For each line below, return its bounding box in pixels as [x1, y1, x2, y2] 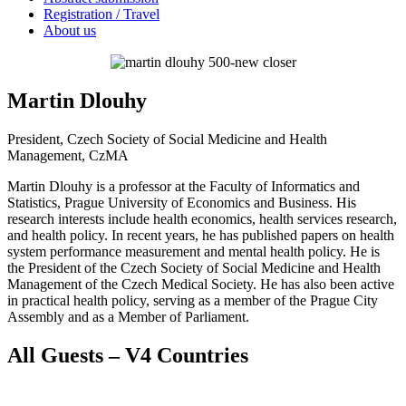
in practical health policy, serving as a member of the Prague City [7, 292, 378, 308]
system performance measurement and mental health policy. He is [7, 243, 380, 259]
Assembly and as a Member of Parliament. [7, 308, 249, 324]
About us [43, 22, 96, 38]
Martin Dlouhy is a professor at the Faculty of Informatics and [7, 178, 360, 194]
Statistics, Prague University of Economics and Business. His [7, 194, 356, 210]
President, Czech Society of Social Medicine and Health [7, 130, 327, 147]
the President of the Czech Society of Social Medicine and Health [7, 259, 381, 275]
